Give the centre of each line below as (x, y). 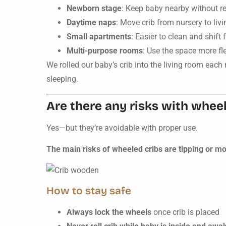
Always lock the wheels (109, 212)
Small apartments (99, 37)
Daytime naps (91, 23)
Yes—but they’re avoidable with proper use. (122, 128)
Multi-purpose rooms (105, 51)
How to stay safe (89, 191)
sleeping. (62, 79)
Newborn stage (94, 9)
